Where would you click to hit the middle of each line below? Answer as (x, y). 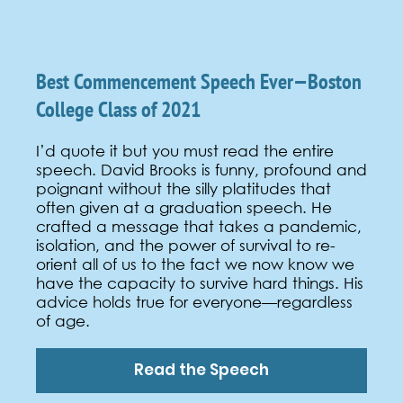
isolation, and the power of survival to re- (186, 245)
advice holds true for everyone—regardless (194, 301)
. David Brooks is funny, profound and (229, 169)
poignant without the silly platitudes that (184, 188)
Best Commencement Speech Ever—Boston (199, 81)
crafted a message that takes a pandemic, (199, 226)
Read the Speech (201, 370)
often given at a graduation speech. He (184, 207)
